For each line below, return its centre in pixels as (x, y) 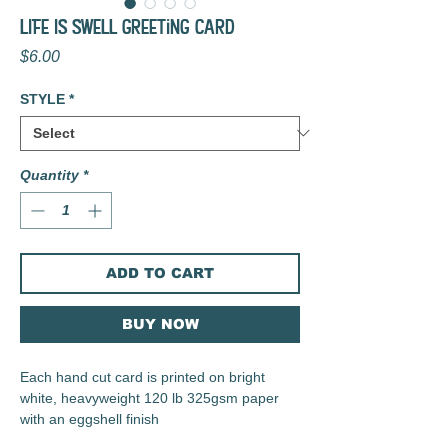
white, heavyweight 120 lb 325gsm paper (149, 397)
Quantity (49, 174)
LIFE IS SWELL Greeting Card (127, 26)
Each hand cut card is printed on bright (142, 376)
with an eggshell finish (89, 418)
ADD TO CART (160, 272)
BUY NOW (160, 323)
